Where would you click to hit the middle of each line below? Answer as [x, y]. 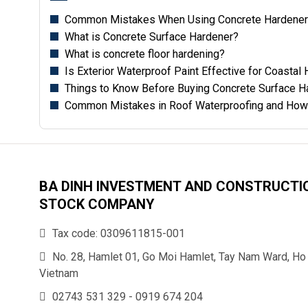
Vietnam [59, 273]
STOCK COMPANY [97, 204]
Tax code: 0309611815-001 [117, 233]
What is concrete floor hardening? [143, 54]
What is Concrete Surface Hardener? [150, 37]
